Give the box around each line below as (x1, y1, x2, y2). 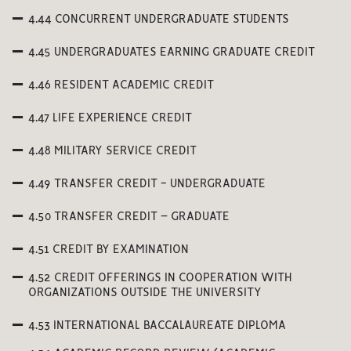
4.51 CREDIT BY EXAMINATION (28, 244, 189, 255)
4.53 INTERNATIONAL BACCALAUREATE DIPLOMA (28, 320, 286, 331)
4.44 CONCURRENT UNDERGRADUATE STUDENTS (28, 14, 289, 25)
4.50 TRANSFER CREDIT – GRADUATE (28, 212, 230, 223)
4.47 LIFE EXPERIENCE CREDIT (28, 113, 192, 124)
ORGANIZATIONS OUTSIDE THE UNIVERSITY (28, 288, 262, 299)
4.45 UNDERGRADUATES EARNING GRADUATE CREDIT (28, 47, 315, 58)
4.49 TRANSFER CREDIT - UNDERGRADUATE (28, 179, 266, 190)
